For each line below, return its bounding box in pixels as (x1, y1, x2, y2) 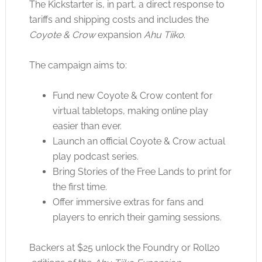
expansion (95, 29, 144, 40)
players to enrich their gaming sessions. (52, 211, 222, 223)
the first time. (52, 181, 107, 192)
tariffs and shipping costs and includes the (29, 13, 209, 25)
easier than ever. (52, 120, 122, 132)
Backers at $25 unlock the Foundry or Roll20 (29, 242, 220, 253)
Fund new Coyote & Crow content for (52, 89, 213, 101)
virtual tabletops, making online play (52, 105, 208, 116)
